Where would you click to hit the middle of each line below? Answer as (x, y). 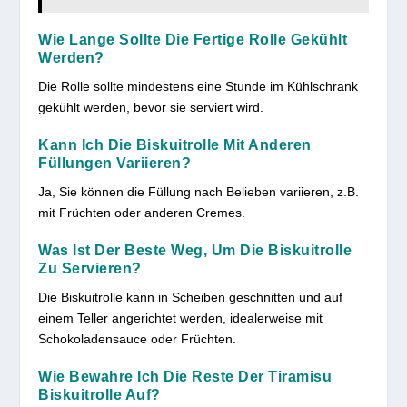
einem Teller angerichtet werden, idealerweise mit (181, 318)
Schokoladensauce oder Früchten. (138, 338)
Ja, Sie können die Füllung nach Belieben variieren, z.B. (199, 191)
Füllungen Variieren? (115, 163)
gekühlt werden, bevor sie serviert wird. (151, 107)
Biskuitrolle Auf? (99, 394)
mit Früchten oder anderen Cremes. (142, 212)
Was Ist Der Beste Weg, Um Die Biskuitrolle (195, 250)
